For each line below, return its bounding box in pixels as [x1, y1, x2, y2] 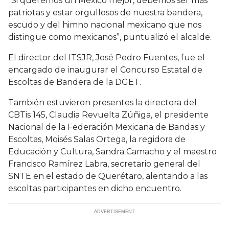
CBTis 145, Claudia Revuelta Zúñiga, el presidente [8, 110, 209, 120]
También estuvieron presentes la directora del [8, 98, 197, 108]
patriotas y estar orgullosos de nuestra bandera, [8, 8, 202, 18]
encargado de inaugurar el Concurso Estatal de [8, 65, 202, 75]
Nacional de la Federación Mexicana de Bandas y [8, 122, 205, 132]
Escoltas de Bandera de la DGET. [8, 77, 145, 87]
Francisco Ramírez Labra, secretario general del [8, 159, 200, 169]
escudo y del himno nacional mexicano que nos [8, 20, 201, 30]
